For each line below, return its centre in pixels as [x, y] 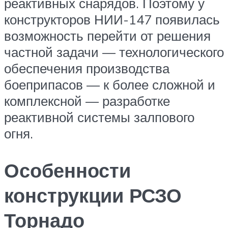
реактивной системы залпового [99, 117]
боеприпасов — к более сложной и [110, 85]
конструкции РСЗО [93, 195]
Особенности [67, 170]
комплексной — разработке [87, 101]
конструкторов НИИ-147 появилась [112, 20]
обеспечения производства [87, 68]
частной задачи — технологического [114, 52]
